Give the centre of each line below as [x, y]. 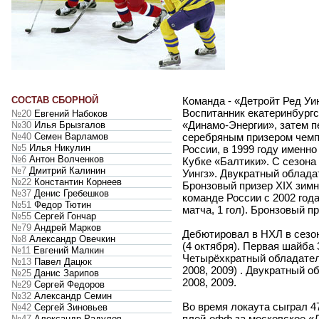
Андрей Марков [66, 228]
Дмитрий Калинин [66, 171]
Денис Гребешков [70, 194]
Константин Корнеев [77, 182]
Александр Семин [72, 296]
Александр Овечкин [71, 239]
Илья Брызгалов [68, 125]
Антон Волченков [65, 159]
